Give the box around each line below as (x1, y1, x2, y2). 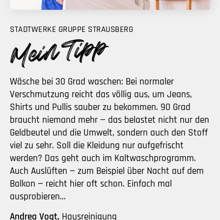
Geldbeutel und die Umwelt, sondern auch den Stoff (10, 126, 208, 139)
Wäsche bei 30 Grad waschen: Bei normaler (10, 75, 174, 88)
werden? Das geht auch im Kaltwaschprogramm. (10, 152, 196, 165)
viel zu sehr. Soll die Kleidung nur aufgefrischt (10, 139, 184, 152)
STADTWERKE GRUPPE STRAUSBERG (10, 24, 133, 35)
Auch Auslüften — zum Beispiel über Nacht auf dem (10, 165, 204, 177)
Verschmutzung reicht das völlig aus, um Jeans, (10, 88, 192, 101)
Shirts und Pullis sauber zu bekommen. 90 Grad (10, 101, 191, 113)
